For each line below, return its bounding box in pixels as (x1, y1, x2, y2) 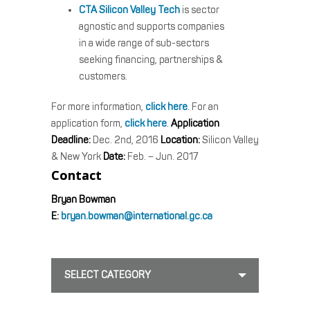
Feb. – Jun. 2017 (125, 151, 198, 163)
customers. (79, 71, 127, 82)
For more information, (51, 101, 145, 113)
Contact (51, 167, 102, 183)
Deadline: (51, 134, 91, 146)
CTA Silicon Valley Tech (79, 4, 180, 16)
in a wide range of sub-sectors (79, 37, 209, 49)
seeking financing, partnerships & (79, 54, 223, 66)
